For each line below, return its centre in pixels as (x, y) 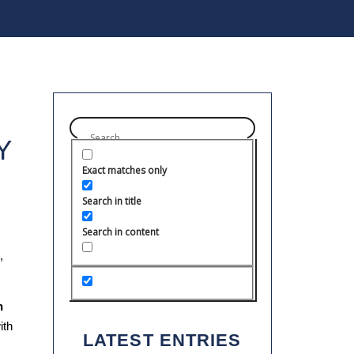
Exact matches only (124, 170)
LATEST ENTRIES (162, 341)
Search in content (120, 232)
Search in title (111, 201)
